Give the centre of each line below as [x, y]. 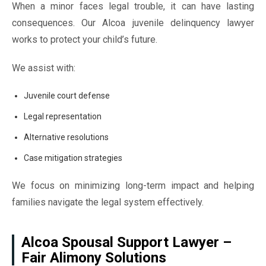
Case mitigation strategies [73, 158]
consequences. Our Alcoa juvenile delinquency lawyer [133, 23]
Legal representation [63, 116]
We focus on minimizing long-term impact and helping [133, 186]
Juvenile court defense [67, 96]
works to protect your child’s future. [85, 39]
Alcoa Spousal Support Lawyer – [126, 242]
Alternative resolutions [66, 137]
